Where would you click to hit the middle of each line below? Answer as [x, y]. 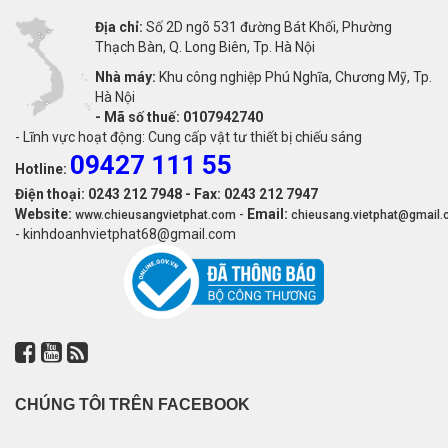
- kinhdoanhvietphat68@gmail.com [125, 234]
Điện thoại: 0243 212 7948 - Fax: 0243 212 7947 [166, 194]
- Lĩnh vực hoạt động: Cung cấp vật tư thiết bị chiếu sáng [188, 137]
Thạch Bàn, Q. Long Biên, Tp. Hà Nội [205, 47]
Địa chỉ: [119, 27]
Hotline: [41, 169]
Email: [267, 214]
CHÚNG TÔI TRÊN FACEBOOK [132, 405]
